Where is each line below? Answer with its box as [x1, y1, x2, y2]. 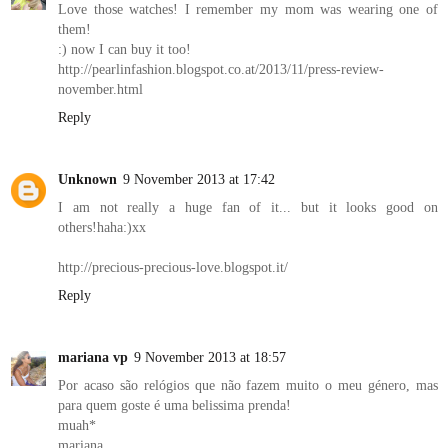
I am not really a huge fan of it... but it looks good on [58, 199, 438, 216]
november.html [58, 81, 143, 98]
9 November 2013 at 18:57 [134, 349, 286, 366]
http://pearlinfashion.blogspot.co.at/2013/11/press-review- [58, 61, 384, 78]
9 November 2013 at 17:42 [123, 171, 275, 188]
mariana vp [58, 349, 128, 366]
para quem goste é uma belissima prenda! [58, 397, 291, 414]
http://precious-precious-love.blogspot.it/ [58, 259, 288, 276]
